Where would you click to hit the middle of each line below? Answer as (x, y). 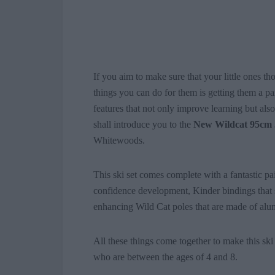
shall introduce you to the (143, 125)
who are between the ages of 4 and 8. (165, 257)
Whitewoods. (119, 141)
